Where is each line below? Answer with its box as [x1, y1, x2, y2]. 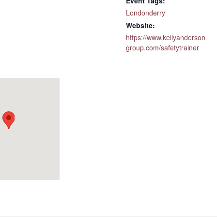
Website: [126, 20, 155, 30]
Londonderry [126, 8, 165, 17]
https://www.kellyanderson [126, 32, 205, 42]
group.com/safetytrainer [126, 43, 199, 52]
